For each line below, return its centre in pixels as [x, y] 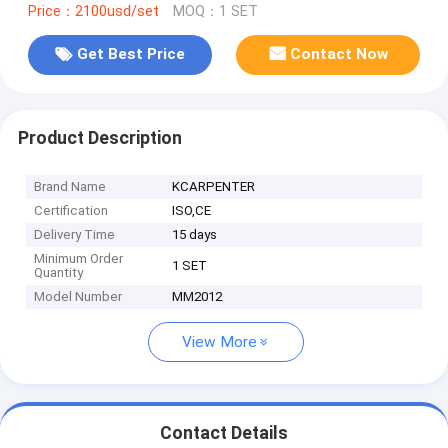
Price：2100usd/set [93, 11]
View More [219, 342]
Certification [71, 211]
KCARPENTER [214, 187]
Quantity [59, 273]
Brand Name [70, 187]
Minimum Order [79, 259]
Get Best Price [130, 54]
